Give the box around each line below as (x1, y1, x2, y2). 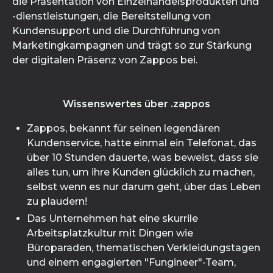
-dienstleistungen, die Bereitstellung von (12, 10, 211, 22)
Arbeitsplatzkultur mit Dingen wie (27, 227, 193, 239)
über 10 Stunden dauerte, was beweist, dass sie (27, 152, 258, 163)
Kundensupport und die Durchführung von (12, 25, 220, 37)
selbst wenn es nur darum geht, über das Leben (27, 181, 261, 193)
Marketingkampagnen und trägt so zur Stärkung (12, 40, 252, 51)
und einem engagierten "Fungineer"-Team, (27, 257, 236, 268)
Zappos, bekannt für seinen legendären (27, 122, 220, 134)
